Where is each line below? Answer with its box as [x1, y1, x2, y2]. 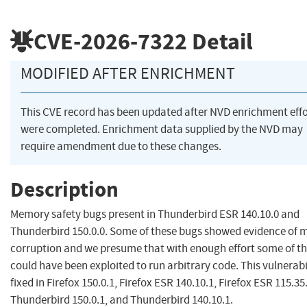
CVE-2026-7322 [34, 25, 187, 57]
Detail [187, 25, 253, 57]
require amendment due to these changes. [21, 139, 221, 154]
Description [10, 175, 119, 204]
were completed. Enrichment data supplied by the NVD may [21, 122, 303, 137]
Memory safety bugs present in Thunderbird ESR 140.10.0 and [10, 207, 299, 222]
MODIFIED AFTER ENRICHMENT [21, 63, 235, 84]
